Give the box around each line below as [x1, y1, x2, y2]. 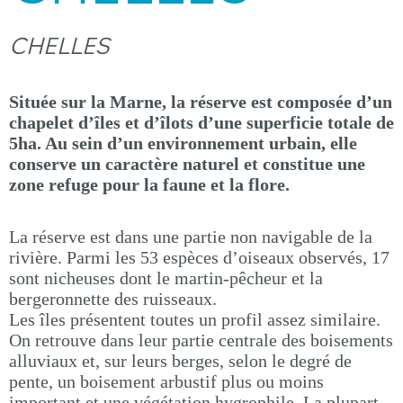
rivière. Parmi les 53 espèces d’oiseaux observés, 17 [9, 247, 390, 267]
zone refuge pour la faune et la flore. [9, 175, 290, 194]
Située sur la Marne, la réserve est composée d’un [9, 92, 392, 112]
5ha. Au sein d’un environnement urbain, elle [9, 133, 357, 153]
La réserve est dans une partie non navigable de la [9, 227, 372, 246]
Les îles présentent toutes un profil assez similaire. [9, 309, 381, 329]
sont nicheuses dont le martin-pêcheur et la [9, 268, 323, 288]
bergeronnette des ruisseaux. [9, 289, 217, 309]
